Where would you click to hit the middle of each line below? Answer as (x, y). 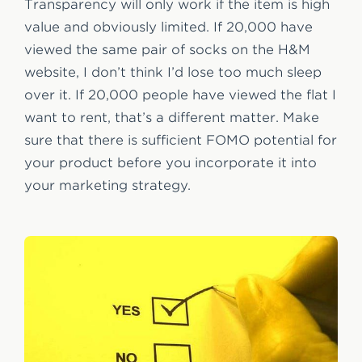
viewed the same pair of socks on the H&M (167, 49)
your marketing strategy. (107, 185)
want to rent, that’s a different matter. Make (172, 117)
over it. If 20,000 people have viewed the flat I (180, 95)
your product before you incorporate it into (170, 162)
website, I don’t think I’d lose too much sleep (173, 72)
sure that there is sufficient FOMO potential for (181, 140)
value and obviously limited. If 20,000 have (168, 27)
